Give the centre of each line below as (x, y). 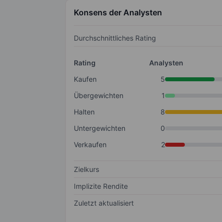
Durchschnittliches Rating (115, 38)
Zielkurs (86, 169)
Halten (84, 112)
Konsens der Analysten (118, 13)
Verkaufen (90, 145)
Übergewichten (99, 96)
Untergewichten (100, 128)
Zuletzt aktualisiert (104, 203)
